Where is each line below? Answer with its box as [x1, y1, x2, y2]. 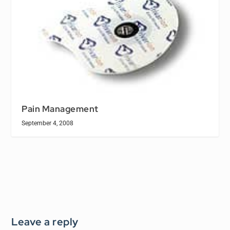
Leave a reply [11, 215, 79, 228]
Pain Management [22, 103, 99, 114]
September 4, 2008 [22, 119, 74, 127]
